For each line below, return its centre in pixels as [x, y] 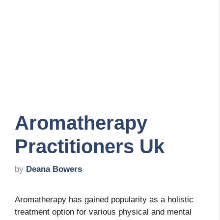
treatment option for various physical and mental [103, 212]
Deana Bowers [54, 169]
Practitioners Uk [90, 146]
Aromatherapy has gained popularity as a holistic [104, 200]
